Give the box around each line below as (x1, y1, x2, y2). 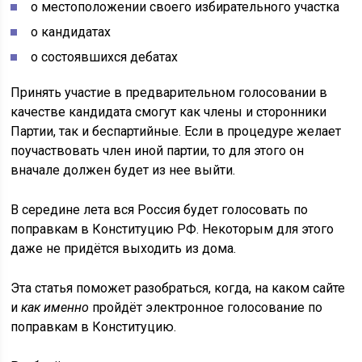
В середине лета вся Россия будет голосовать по (11, 202, 309, 217)
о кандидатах (31, 24, 112, 40)
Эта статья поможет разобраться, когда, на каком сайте (11, 280, 346, 296)
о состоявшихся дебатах (31, 49, 179, 65)
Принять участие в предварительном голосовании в (11, 85, 328, 100)
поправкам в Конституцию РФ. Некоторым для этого (11, 221, 335, 237)
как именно (21, 300, 90, 315)
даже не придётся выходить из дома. (11, 241, 237, 256)
